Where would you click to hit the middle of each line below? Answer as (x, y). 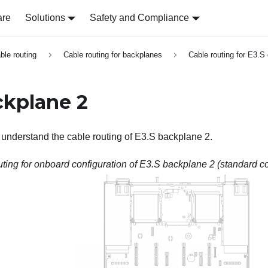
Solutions (45, 18)
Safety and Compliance (140, 18)
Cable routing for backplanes (112, 55)
